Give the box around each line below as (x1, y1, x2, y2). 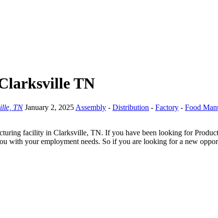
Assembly (75, 103, 106, 111)
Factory (155, 103, 179, 111)
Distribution (112, 103, 149, 111)
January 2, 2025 (25, 103, 75, 111)
